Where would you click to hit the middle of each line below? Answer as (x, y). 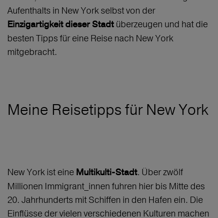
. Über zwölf (160, 172)
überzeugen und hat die (161, 24)
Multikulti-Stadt (107, 173)
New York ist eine (42, 172)
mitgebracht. (32, 52)
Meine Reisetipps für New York (108, 110)
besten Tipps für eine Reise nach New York (90, 38)
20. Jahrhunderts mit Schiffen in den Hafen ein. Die (105, 200)
